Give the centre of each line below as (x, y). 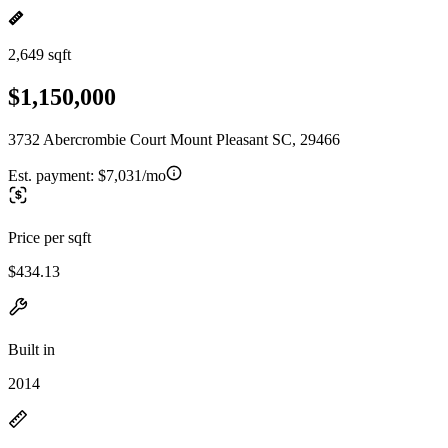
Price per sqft (49, 237)
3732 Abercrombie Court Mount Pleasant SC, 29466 (174, 139)
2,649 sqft (39, 54)
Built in (31, 349)
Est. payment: (53, 175)
